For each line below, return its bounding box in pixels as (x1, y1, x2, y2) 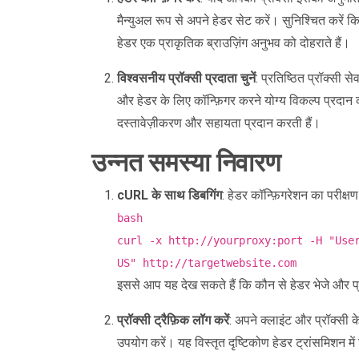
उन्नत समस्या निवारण (91, 147, 280, 178)
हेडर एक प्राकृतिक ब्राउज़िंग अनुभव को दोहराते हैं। (117, 35, 350, 50)
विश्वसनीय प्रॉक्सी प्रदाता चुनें (117, 71, 256, 86)
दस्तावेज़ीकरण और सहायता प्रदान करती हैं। (117, 115, 321, 131)
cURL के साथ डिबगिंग (117, 188, 222, 203)
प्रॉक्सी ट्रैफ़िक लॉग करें (117, 313, 229, 328)
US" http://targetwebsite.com (117, 256, 296, 269)
